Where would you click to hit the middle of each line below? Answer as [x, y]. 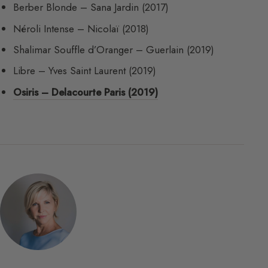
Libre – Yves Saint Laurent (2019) [85, 71]
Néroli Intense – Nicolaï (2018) [81, 28]
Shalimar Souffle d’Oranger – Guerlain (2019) [114, 50]
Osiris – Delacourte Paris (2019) [86, 92]
